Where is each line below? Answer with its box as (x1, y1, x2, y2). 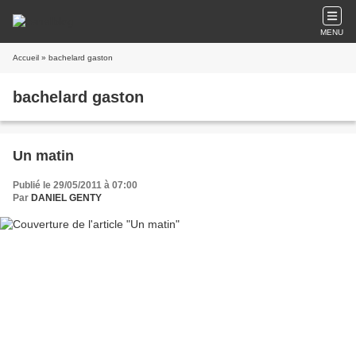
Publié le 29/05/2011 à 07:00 (13, 180, 137, 191)
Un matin (13, 148, 74, 164)
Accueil (13, 53, 39, 62)
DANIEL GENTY (31, 192, 102, 203)
